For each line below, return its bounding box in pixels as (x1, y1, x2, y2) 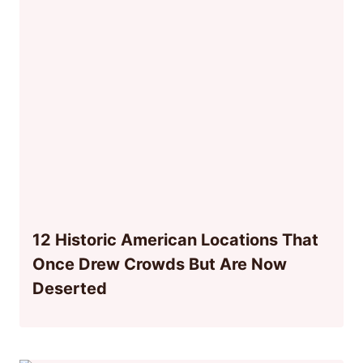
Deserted (32, 278, 107, 298)
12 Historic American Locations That (32, 229, 318, 250)
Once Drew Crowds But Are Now (32, 254, 287, 274)
